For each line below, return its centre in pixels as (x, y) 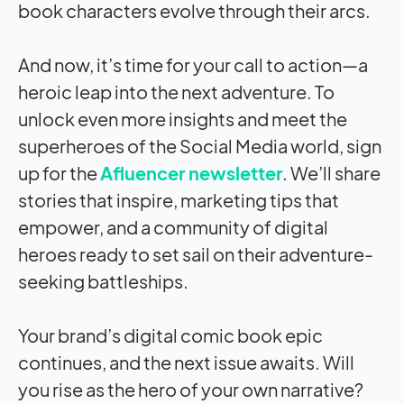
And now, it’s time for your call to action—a (193, 64)
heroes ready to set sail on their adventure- (196, 253)
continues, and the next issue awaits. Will (186, 362)
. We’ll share (331, 172)
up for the (59, 172)
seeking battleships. (103, 280)
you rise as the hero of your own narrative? (191, 389)
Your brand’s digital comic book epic (170, 335)
